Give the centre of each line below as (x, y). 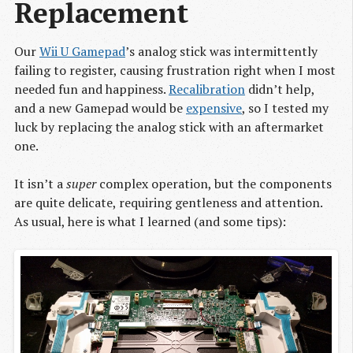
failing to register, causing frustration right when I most (175, 71)
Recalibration (207, 89)
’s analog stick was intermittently (221, 52)
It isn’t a (40, 184)
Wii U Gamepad (82, 52)
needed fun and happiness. (91, 89)
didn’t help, (280, 89)
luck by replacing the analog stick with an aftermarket (169, 127)
